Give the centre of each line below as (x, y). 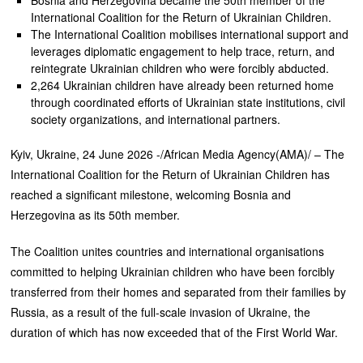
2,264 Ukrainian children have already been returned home (182, 85)
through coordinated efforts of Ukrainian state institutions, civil (188, 102)
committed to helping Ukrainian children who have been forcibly (173, 271)
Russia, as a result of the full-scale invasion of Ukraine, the (161, 312)
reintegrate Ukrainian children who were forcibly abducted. (179, 68)
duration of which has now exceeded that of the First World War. (175, 332)
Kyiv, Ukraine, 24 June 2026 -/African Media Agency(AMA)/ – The (178, 154)
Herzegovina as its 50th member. (96, 214)
